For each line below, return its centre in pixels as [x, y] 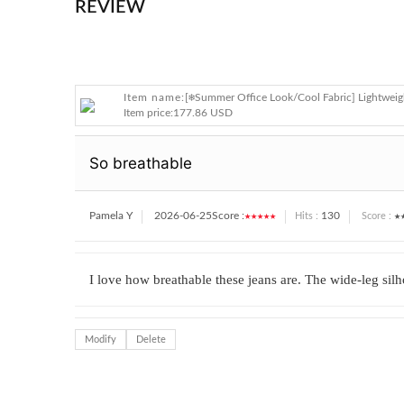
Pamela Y [111, 216]
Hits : [307, 216]
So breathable [141, 164]
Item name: [154, 98]
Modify [101, 340]
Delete [151, 340]
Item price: [148, 113]
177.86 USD [202, 113]
